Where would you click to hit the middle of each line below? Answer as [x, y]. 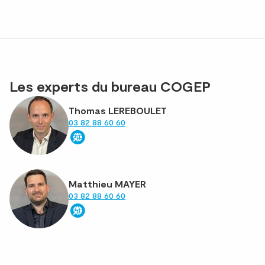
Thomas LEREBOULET [118, 110]
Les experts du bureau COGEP [110, 86]
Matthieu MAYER [107, 183]
